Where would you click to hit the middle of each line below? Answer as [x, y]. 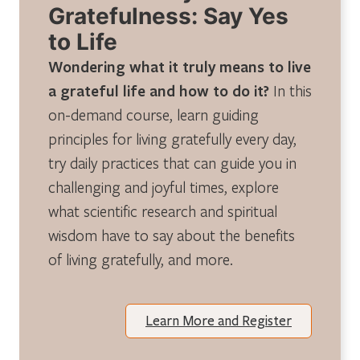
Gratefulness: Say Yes [168, 16]
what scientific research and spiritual [163, 211]
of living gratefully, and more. [141, 259]
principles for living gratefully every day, [172, 138]
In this [290, 90]
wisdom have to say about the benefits [172, 235]
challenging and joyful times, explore [164, 186]
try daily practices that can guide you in [172, 162]
